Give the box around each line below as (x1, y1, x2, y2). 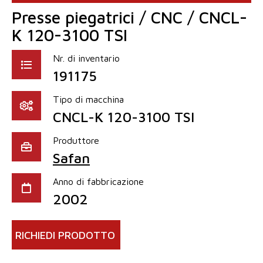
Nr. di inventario (53, 53, 120, 64)
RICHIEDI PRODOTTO (15, 229, 115, 242)
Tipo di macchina (53, 94, 124, 105)
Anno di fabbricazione (53, 176, 144, 187)
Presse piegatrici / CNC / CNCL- (12, 8, 247, 28)
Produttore (53, 135, 99, 146)
